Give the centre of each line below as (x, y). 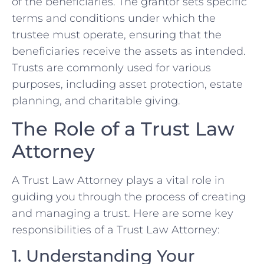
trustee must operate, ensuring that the (117, 35)
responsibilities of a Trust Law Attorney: (116, 230)
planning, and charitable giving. (96, 101)
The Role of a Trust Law (123, 128)
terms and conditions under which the (114, 19)
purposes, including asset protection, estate (127, 85)
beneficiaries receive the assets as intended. (129, 52)
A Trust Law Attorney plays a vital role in (118, 180)
